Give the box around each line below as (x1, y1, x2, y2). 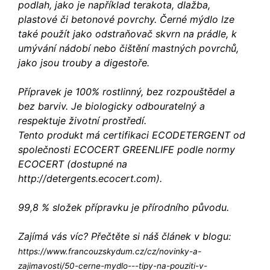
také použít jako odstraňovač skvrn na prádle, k (18, 28, 237, 40)
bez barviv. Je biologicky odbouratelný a (18, 100, 205, 113)
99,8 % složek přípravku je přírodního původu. (18, 201, 229, 214)
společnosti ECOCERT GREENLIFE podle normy (18, 143, 235, 156)
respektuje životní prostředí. (18, 115, 146, 127)
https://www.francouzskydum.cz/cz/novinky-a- (18, 246, 201, 257)
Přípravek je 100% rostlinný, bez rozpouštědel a (18, 86, 235, 98)
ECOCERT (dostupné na (18, 158, 127, 171)
